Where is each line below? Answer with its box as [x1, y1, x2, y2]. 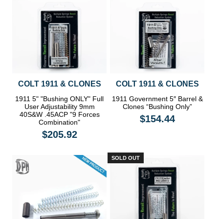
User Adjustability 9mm [24, 103, 95, 111]
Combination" [39, 118, 81, 127]
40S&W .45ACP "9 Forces [19, 110, 100, 119]
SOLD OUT [111, 155, 140, 161]
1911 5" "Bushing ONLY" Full [15, 95, 104, 103]
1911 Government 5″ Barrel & [111, 95, 203, 103]
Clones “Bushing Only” [122, 103, 192, 111]
